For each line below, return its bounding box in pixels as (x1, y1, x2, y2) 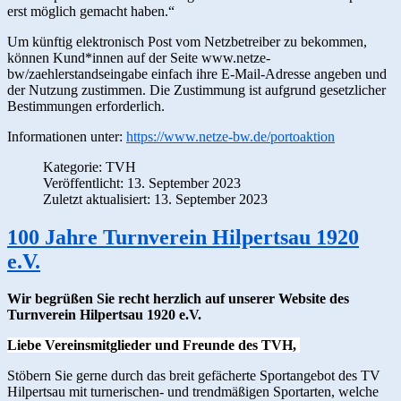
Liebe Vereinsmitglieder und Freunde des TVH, (7, 337, 296, 354)
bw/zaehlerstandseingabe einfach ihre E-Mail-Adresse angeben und (7, 65, 387, 81)
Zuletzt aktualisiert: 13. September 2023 (43, 191, 268, 207)
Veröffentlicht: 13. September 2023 (43, 175, 241, 191)
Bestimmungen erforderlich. (7, 98, 165, 114)
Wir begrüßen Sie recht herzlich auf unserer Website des (7, 291, 349, 307)
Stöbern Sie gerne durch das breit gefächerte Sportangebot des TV (7, 368, 380, 384)
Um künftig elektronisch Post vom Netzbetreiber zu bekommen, (7, 33, 367, 49)
